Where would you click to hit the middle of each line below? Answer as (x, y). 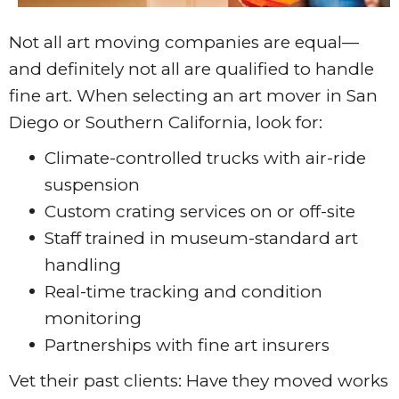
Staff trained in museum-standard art (201, 239)
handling (83, 265)
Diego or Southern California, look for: (166, 123)
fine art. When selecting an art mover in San (193, 96)
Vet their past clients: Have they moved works (199, 381)
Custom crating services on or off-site (200, 212)
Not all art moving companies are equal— (184, 43)
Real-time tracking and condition (183, 292)
